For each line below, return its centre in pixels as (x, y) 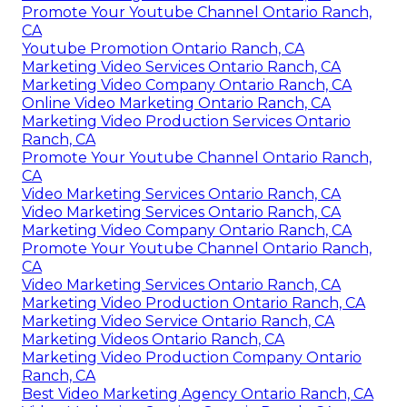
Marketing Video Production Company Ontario (192, 358)
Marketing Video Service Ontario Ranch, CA (178, 322)
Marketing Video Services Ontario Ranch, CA (181, 67)
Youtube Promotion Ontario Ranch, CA (163, 49)
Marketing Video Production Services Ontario (186, 122)
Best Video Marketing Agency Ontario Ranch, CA (198, 394)
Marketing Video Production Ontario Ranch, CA (194, 303)
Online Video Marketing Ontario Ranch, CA (176, 104)
